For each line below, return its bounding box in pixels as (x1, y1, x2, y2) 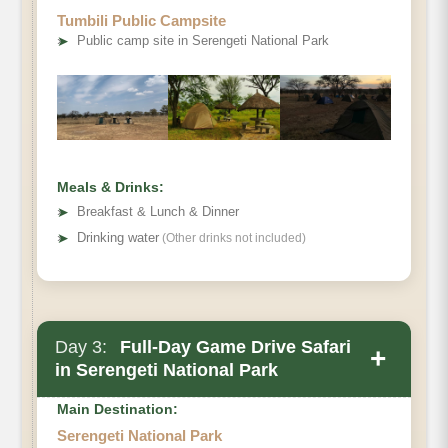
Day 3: (55, 336, 107, 357)
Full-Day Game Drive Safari (115, 336, 351, 357)
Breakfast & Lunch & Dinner (77, 203, 239, 219)
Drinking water (77, 229, 159, 245)
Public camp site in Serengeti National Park (77, 32, 329, 48)
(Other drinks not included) (159, 230, 306, 245)
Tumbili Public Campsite (57, 11, 226, 29)
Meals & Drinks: (57, 178, 164, 195)
